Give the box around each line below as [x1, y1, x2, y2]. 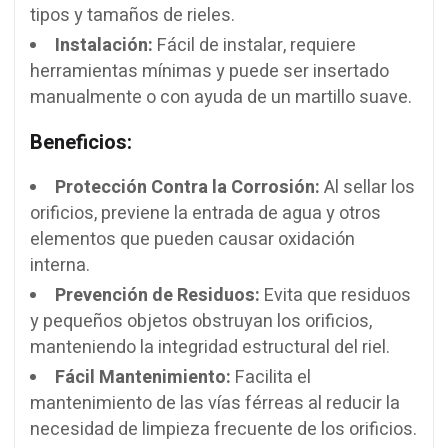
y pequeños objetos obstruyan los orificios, [30, 308, 372, 336]
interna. [30, 252, 90, 280]
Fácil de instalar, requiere [153, 32, 356, 60]
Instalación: [55, 32, 153, 60]
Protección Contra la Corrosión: [55, 174, 320, 202]
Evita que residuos [260, 282, 411, 310]
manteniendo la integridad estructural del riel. [30, 334, 390, 362]
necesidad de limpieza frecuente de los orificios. [30, 416, 417, 444]
